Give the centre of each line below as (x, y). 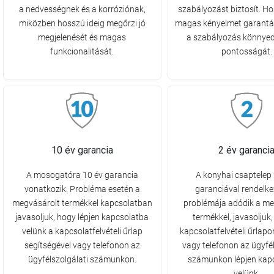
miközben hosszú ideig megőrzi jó (82, 24)
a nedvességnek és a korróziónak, (82, 9)
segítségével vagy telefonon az (82, 246)
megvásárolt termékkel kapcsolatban (82, 203)
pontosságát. (246, 52)
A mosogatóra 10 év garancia (82, 175)
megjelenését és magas (82, 38)
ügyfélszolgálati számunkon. (82, 260)
